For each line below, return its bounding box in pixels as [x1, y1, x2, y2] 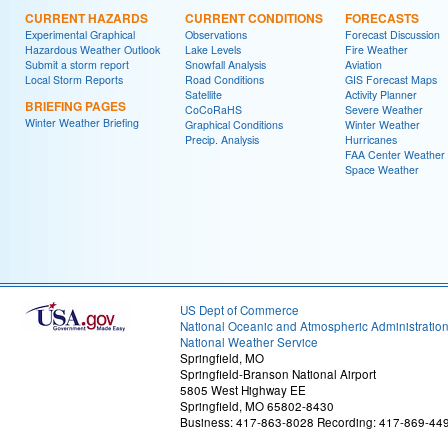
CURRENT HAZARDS [25, 8, 148, 27]
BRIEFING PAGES [25, 96, 126, 115]
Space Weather [345, 161, 419, 177]
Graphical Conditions [185, 116, 283, 132]
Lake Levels [185, 41, 241, 57]
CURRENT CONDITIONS [185, 8, 323, 27]
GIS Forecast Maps [345, 71, 437, 87]
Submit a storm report [25, 56, 129, 72]
